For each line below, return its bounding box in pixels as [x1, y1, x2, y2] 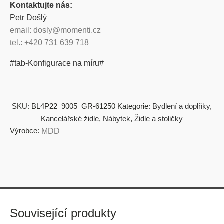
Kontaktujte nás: [10, 1, 72, 9]
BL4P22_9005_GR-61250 [31, 102, 115, 110]
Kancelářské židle [41, 114, 99, 123]
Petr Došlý [10, 13, 47, 22]
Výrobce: [10, 126, 39, 135]
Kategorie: [117, 102, 152, 110]
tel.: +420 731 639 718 [10, 38, 89, 47]
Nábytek [103, 114, 130, 123]
